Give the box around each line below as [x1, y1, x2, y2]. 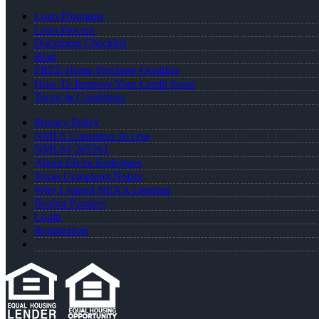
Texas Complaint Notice [34, 170, 143, 183]
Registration [34, 224, 88, 237]
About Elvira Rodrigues [34, 157, 142, 169]
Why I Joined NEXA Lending [34, 184, 170, 197]
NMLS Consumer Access [34, 130, 150, 142]
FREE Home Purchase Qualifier [34, 64, 179, 77]
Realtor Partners [34, 197, 106, 210]
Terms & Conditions [34, 91, 125, 104]
